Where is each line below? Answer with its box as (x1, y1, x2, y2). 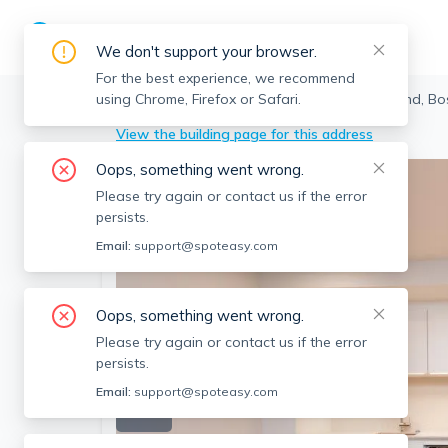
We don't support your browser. (96, 42, 317, 61)
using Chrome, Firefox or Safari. (96, 90, 301, 108)
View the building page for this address (116, 125, 373, 143)
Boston (116, 90, 163, 108)
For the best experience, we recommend (96, 69, 355, 87)
